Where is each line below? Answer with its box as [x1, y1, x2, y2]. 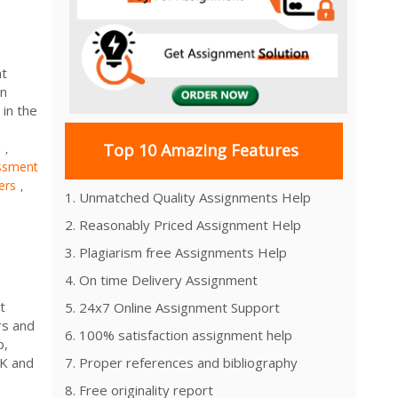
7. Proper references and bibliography [65, 353, 298, 371]
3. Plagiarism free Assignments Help [65, 243, 287, 261]
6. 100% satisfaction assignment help [65, 325, 292, 344]
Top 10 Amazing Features [102, 139, 298, 162]
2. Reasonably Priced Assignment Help [65, 215, 301, 234]
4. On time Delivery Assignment [65, 270, 258, 289]
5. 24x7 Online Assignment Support [65, 298, 280, 316]
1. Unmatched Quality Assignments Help [65, 187, 311, 206]
